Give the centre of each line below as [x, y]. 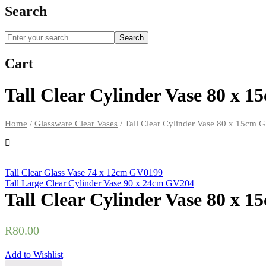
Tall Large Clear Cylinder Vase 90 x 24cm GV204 [99, 183]
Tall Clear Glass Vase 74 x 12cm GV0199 [84, 173]
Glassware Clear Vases [76, 124]
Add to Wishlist [34, 254]
